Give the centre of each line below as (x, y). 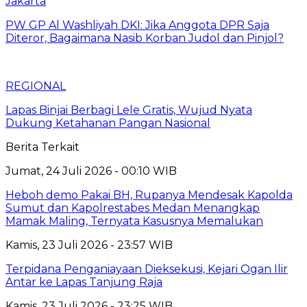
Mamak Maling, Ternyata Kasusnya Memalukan (134, 221)
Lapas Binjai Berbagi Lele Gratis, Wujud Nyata (129, 110)
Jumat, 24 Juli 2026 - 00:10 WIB (91, 171)
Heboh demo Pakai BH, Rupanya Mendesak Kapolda (149, 195)
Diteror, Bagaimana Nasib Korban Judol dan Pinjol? (145, 38)
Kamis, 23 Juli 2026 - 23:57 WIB (89, 245)
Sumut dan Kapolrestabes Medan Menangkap (133, 208)
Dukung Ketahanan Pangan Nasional (108, 123)
